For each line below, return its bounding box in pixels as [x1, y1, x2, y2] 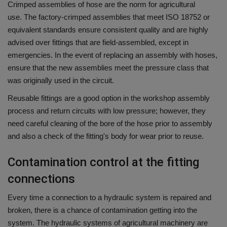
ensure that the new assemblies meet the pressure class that [8, 63, 209, 72]
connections [8, 172, 75, 186]
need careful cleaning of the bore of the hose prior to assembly [8, 119, 212, 128]
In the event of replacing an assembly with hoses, [55, 51, 217, 60]
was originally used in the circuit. [8, 76, 114, 85]
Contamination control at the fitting [8, 155, 199, 170]
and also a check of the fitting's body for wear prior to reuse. [8, 132, 204, 141]
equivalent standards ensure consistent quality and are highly [8, 25, 208, 34]
